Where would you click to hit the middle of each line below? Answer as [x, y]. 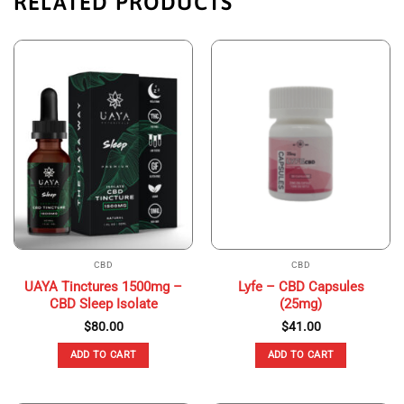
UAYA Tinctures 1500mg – [103, 286]
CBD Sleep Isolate [103, 303]
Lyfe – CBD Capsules [301, 286]
